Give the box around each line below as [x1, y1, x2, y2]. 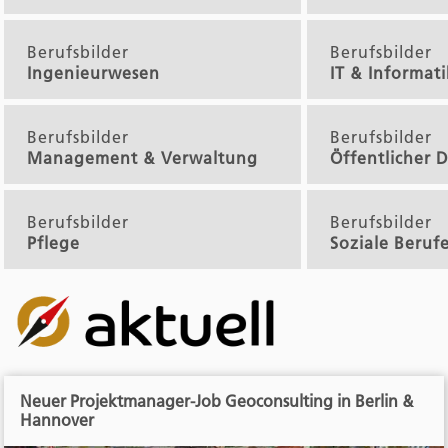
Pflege [27, 232, 81, 253]
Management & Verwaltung [27, 148, 259, 169]
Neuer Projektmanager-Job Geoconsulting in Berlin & [20, 390, 415, 411]
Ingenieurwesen [27, 63, 161, 84]
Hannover [20, 409, 95, 430]
